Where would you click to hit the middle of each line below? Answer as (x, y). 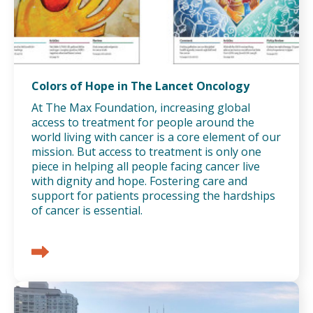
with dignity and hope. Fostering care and (139, 181)
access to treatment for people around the (143, 123)
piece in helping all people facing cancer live (146, 167)
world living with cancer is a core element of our (156, 137)
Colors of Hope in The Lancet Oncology (140, 86)
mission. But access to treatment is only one (146, 152)
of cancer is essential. (87, 211)
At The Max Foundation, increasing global (141, 108)
